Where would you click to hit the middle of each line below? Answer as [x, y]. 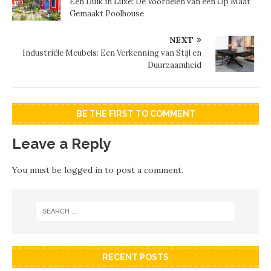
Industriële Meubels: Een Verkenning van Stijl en [112, 53]
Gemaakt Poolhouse [107, 13]
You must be [38, 170]
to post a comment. [143, 170]
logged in [83, 170]
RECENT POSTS [135, 257]
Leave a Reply [61, 143]
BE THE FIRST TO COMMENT [135, 113]
